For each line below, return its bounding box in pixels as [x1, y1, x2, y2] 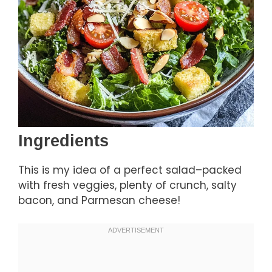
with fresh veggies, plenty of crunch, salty [18, 177, 237, 192]
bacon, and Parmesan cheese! [18, 192, 180, 208]
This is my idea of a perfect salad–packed [18, 162, 242, 177]
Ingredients [18, 131, 109, 150]
